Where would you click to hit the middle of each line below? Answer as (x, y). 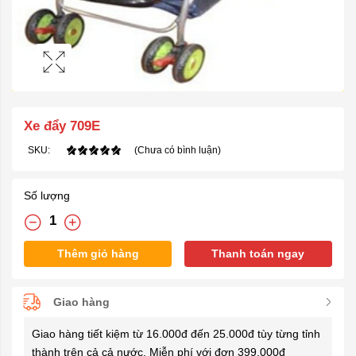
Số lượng (47, 195)
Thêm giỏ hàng (98, 253)
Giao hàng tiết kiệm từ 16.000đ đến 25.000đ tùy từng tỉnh (176, 334)
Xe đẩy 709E (62, 126)
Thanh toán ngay (258, 253)
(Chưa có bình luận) (178, 150)
